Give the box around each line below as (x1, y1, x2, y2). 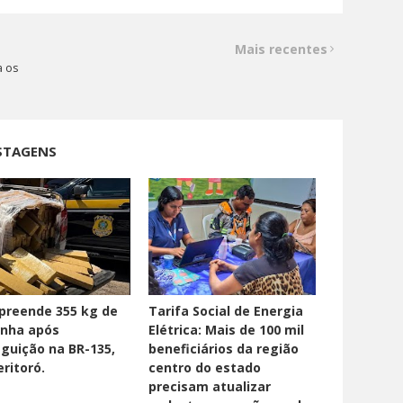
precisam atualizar (148, 378, 272, 396)
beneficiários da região (148, 340, 300, 358)
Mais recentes (234, 40, 327, 58)
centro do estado (148, 359, 262, 377)
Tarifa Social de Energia (148, 302, 304, 320)
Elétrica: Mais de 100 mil (148, 321, 305, 339)
